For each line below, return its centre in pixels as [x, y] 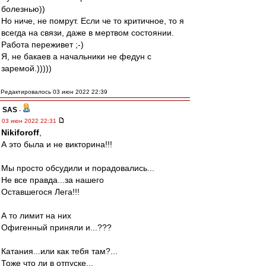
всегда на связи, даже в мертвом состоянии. [88, 33]
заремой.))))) [26, 68]
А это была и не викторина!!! [57, 144]
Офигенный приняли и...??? [56, 227]
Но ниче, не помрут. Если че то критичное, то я [93, 21]
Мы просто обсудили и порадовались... [78, 168]
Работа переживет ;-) [42, 45]
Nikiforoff [20, 132]
